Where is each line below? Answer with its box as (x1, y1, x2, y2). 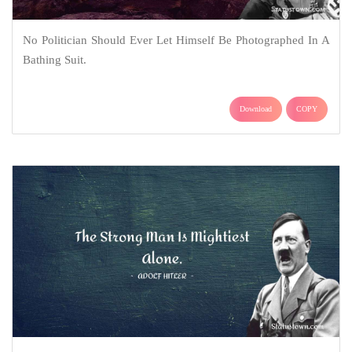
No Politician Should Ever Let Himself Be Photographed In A (22, 33, 330, 46)
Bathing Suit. (22, 53, 86, 66)
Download (240, 104, 272, 113)
